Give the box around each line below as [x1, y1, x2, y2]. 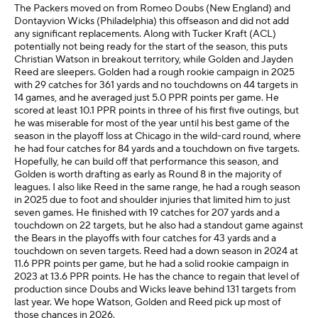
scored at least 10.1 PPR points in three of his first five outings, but [14, 104, 299, 117]
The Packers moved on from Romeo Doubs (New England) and [14, 2, 290, 15]
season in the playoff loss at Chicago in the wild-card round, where [14, 130, 301, 143]
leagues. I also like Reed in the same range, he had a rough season [14, 181, 300, 194]
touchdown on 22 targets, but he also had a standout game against [14, 219, 303, 232]
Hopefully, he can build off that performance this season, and [14, 155, 278, 168]
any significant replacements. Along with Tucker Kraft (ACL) [14, 28, 276, 40]
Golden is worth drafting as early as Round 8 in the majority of [14, 168, 282, 181]
